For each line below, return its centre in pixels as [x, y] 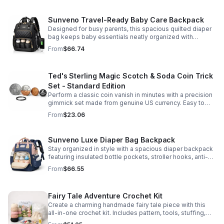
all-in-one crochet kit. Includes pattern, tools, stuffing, [127, 213]
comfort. [60, 53]
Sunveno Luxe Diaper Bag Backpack [112, 140]
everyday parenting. [77, 173]
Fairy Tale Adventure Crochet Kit [105, 196]
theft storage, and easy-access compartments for [122, 165]
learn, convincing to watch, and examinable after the [124, 111]
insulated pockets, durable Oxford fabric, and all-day [126, 45]
